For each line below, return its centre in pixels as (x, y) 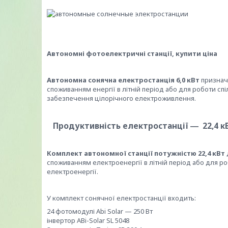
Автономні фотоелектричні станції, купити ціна (132, 53)
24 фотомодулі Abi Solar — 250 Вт (100, 211)
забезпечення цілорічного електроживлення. (121, 98)
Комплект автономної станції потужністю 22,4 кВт (136, 153)
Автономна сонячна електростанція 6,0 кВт (123, 80)
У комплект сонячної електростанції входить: (121, 198)
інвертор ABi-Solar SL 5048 (89, 220)
